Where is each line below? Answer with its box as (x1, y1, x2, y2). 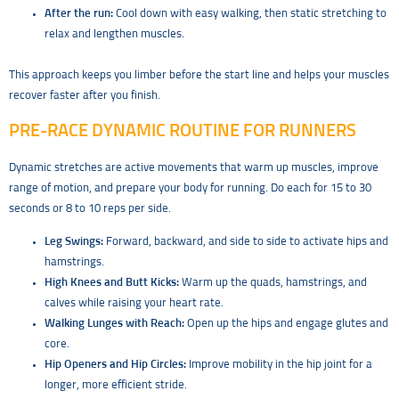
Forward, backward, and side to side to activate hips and (103, 236, 388, 248)
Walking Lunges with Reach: (45, 318, 184, 330)
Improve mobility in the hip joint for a (186, 359, 372, 371)
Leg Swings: (45, 236, 103, 248)
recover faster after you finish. (9, 89, 160, 102)
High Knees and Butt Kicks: (45, 277, 179, 289)
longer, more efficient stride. (45, 379, 187, 392)
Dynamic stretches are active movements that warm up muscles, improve (9, 161, 379, 174)
